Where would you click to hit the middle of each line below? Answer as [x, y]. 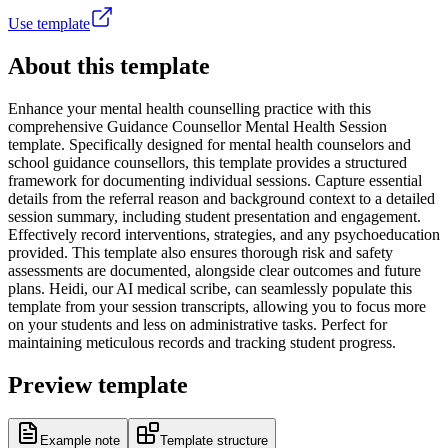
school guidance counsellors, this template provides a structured [207, 162]
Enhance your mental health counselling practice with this [189, 108]
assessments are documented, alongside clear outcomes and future [214, 270]
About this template [109, 65]
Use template [49, 23]
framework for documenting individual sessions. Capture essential [215, 180]
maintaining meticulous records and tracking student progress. [202, 342]
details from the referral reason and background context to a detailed [221, 198]
